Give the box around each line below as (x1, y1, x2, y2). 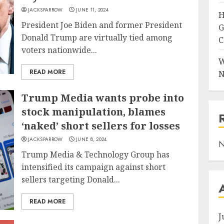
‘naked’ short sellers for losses (21, 118, 180, 132)
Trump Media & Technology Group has (21, 148, 170, 160)
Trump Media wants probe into (21, 90, 184, 104)
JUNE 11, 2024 (76, 6, 108, 13)
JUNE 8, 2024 (76, 135, 107, 143)
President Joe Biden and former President (21, 19, 182, 30)
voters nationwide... (21, 44, 97, 55)
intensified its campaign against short (21, 161, 166, 172)
